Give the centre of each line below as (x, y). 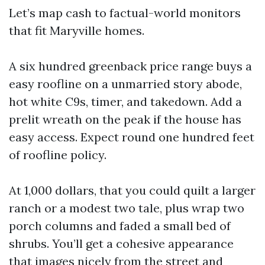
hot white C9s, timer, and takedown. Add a (125, 101)
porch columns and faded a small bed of (120, 226)
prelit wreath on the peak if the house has (125, 119)
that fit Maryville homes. (77, 30)
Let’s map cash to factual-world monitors (125, 13)
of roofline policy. (58, 155)
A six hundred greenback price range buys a (130, 66)
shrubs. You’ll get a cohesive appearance (121, 243)
